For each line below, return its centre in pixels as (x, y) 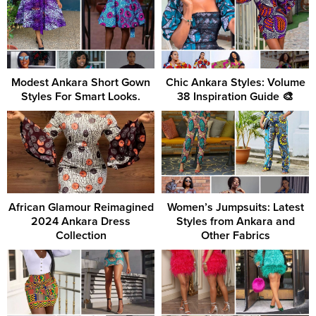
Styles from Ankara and (235, 222)
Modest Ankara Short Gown (81, 82)
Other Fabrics (235, 236)
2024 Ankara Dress (81, 222)
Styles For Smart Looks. (81, 96)
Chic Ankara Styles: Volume (235, 82)
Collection (81, 236)
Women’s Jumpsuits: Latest (235, 208)
